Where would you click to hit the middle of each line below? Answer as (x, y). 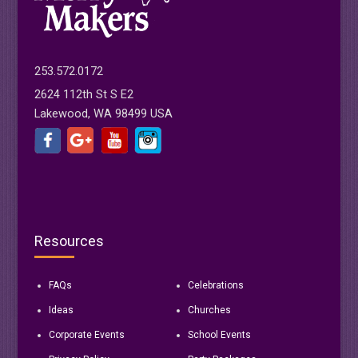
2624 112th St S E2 (84, 95)
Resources (69, 241)
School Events (219, 335)
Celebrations (215, 286)
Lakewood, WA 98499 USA (103, 114)
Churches (209, 310)
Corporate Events (86, 335)
